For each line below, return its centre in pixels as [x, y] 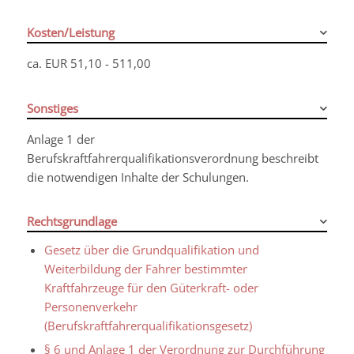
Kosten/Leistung [70, 33]
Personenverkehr [90, 307]
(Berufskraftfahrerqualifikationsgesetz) [148, 326]
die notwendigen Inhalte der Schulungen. [137, 177]
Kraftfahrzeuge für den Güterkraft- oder [151, 288]
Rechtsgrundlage [72, 222]
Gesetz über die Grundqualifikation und [151, 250]
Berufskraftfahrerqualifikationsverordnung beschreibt [172, 158]
